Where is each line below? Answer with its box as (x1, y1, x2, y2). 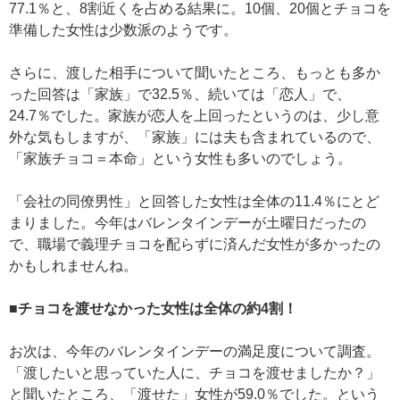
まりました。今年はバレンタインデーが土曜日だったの (9, 215, 366, 231)
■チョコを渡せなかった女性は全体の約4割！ (9, 301, 297, 317)
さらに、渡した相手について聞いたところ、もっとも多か (9, 65, 380, 81)
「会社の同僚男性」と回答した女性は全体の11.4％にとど (9, 194, 379, 210)
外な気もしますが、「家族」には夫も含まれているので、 (9, 129, 380, 146)
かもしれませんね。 (9, 258, 137, 274)
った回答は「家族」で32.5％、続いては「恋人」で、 (9, 87, 351, 103)
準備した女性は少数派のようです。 (9, 22, 237, 38)
